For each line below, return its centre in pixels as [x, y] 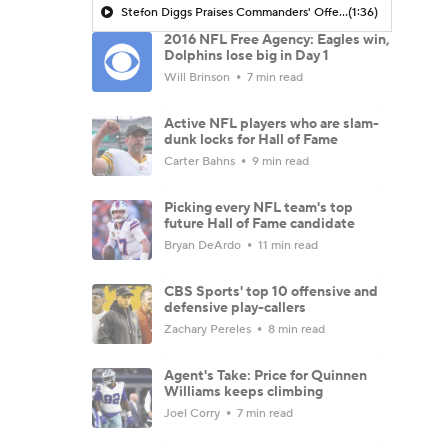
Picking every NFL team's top [258, 207]
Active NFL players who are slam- [271, 123]
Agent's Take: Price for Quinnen [265, 375]
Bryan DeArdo [204, 245]
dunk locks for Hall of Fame [251, 139]
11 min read [286, 245]
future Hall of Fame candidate [259, 223]
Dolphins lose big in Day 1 [246, 55]
